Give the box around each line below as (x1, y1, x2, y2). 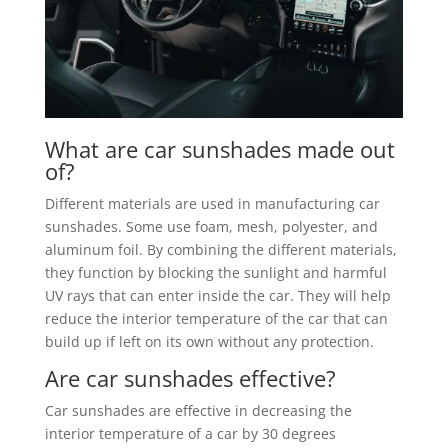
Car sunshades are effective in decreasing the (44, 400, 352, 420)
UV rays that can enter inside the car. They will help (44, 285, 391, 305)
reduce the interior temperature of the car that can (44, 308, 388, 328)
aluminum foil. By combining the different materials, (44, 239, 397, 259)
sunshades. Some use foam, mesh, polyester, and (44, 216, 378, 236)
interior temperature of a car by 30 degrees (44, 423, 336, 443)
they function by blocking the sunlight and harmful (44, 262, 387, 282)
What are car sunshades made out (44, 133, 395, 164)
